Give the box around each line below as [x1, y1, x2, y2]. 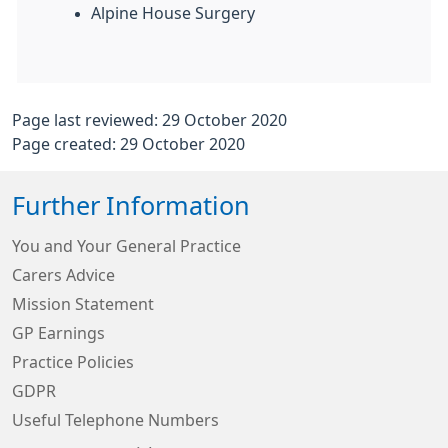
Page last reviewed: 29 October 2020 [12, 112, 287, 128]
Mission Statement [12, 296, 154, 312]
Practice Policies [12, 354, 134, 370]
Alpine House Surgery [91, 5, 259, 21]
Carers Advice [12, 267, 115, 283]
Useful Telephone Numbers [12, 412, 219, 428]
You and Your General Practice [12, 238, 241, 254]
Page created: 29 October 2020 [12, 136, 245, 152]
